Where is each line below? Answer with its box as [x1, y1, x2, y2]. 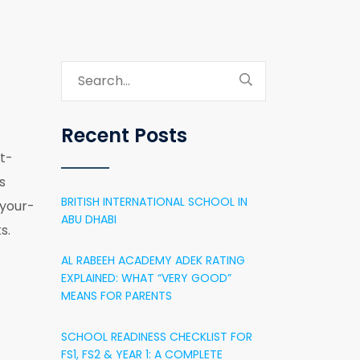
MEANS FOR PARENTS [61, 288, 172, 304]
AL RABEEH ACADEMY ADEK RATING [61, 252, 245, 268]
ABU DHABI [61, 211, 117, 227]
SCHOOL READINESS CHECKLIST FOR [61, 329, 252, 345]
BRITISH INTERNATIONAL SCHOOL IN [61, 194, 247, 210]
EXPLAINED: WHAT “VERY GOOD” [61, 270, 231, 286]
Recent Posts [61, 122, 187, 149]
